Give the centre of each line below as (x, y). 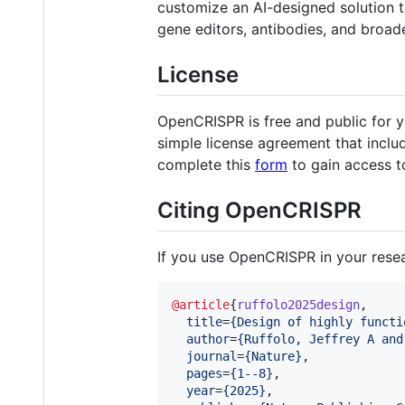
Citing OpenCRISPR (259, 211)
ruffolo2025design (298, 305)
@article (201, 305)
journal (212, 357)
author (208, 339)
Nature (273, 357)
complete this (206, 165)
